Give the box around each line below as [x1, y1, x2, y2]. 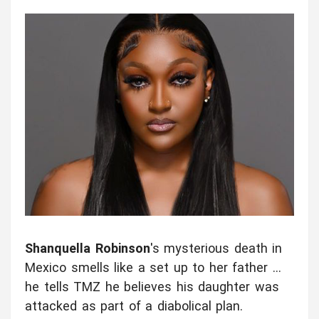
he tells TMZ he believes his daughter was [25, 279, 279, 295]
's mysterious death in [150, 241, 283, 256]
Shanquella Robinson [25, 241, 150, 256]
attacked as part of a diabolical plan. [25, 298, 244, 314]
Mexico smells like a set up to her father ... [25, 260, 281, 276]
